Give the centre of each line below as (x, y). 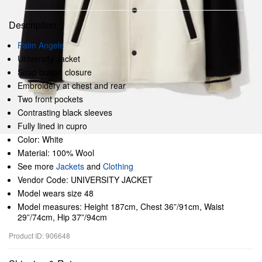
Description (32, 25)
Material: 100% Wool (56, 153)
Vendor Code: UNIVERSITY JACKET (85, 180)
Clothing (118, 166)
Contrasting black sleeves (65, 112)
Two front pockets (50, 99)
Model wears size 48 (56, 193)
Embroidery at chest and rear (72, 85)
